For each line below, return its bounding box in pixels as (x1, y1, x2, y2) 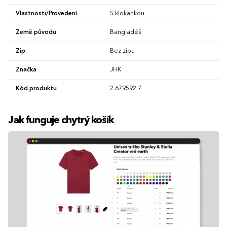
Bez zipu (110, 48, 135, 55)
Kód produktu (16, 86, 57, 92)
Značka (16, 67, 36, 73)
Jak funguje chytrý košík (8, 116, 113, 126)
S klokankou (110, 11, 144, 17)
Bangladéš (110, 29, 141, 36)
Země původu (16, 29, 56, 36)
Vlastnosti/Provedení (16, 11, 77, 17)
